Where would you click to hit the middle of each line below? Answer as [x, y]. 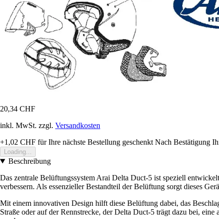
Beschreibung [29, 161]
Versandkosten [78, 126]
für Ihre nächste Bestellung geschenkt [94, 142]
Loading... [18, 152]
